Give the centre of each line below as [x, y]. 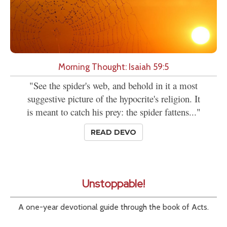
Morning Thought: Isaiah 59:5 [113, 67]
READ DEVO [113, 133]
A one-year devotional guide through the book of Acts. [113, 207]
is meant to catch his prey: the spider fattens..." [113, 112]
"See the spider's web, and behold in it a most [113, 86]
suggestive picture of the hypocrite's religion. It [113, 99]
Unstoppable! [113, 184]
